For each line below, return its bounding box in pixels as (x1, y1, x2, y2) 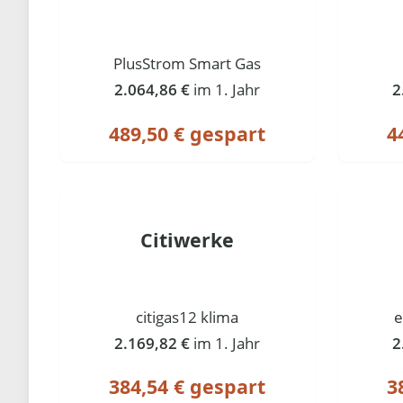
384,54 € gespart (109, 373, 266, 400)
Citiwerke (140, 226, 235, 253)
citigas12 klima (136, 306, 239, 327)
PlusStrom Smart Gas (113, 52, 262, 74)
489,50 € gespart (109, 120, 266, 147)
